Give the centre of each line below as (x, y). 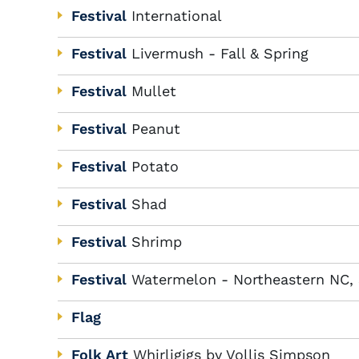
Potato (155, 166)
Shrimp (157, 242)
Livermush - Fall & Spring (220, 53)
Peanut (156, 129)
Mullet (154, 91)
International (177, 16)
